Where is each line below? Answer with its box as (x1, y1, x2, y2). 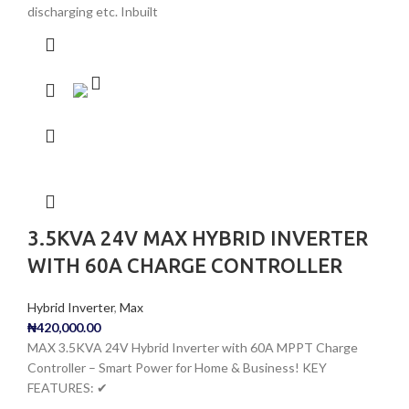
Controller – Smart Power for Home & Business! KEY (27, 359, 327, 375)
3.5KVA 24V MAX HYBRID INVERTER (27, 225, 368, 249)
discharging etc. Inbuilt (27, 3, 158, 19)
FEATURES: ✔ (27, 379, 108, 395)
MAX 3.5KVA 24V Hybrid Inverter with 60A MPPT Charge (27, 339, 358, 355)
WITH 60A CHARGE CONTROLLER (27, 253, 342, 277)
